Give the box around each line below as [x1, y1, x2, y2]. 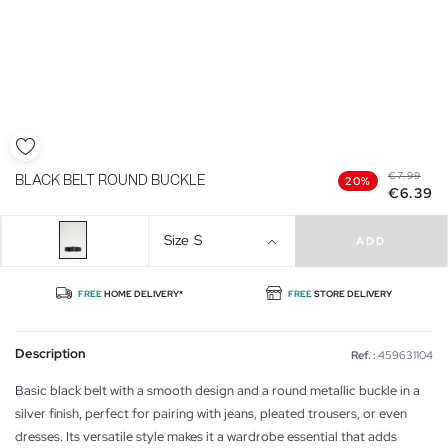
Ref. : [351, 347, 376, 362]
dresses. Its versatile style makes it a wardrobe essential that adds [15, 427, 397, 445]
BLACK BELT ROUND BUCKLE [15, 173, 205, 188]
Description [15, 344, 86, 362]
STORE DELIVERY [313, 287, 392, 300]
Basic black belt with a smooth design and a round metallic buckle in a [15, 381, 420, 399]
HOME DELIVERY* [102, 287, 183, 300]
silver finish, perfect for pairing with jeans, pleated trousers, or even [15, 404, 407, 422]
